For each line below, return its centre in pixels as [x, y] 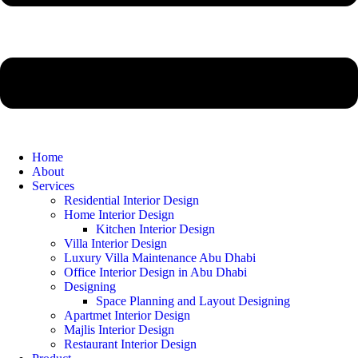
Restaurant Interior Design [130, 344]
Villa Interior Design [115, 243]
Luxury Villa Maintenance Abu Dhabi [160, 258]
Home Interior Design [119, 215]
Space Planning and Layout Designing [193, 301]
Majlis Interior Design [119, 330]
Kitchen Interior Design [155, 229]
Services [53, 186]
